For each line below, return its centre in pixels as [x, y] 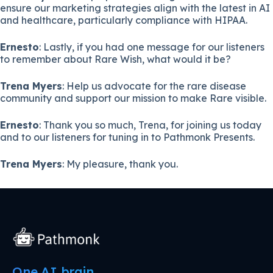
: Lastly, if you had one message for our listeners [152, 47]
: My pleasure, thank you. [120, 164]
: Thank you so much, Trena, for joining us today [150, 125]
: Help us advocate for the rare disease [154, 86]
